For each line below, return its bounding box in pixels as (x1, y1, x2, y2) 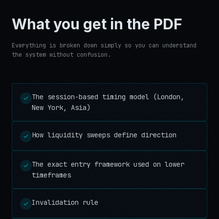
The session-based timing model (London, (32, 92, 184, 101)
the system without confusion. (12, 51, 111, 59)
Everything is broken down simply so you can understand (12, 42, 197, 49)
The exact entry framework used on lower (32, 160, 184, 169)
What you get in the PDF (12, 15, 182, 33)
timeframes (32, 171, 71, 179)
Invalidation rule (32, 198, 98, 207)
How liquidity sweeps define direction (32, 131, 176, 139)
